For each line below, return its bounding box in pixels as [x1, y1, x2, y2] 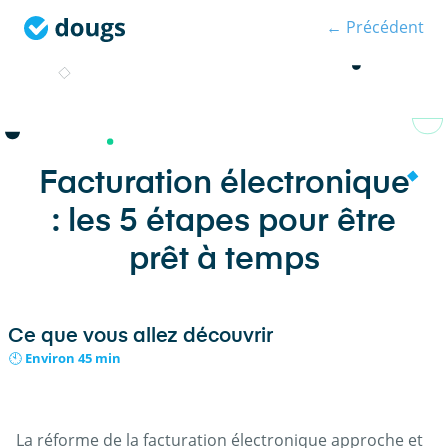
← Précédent [326, 16, 424, 38]
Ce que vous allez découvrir [8, 326, 273, 347]
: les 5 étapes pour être [52, 206, 396, 238]
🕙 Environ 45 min [9, 349, 121, 367]
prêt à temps [128, 244, 320, 276]
